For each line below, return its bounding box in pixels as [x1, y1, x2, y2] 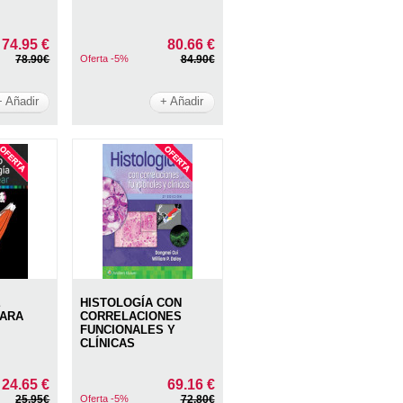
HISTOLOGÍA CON [80, 296, 183, 310]
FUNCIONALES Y [80, 323, 176, 337]
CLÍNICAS [80, 336, 136, 351]
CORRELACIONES [80, 309, 183, 324]
